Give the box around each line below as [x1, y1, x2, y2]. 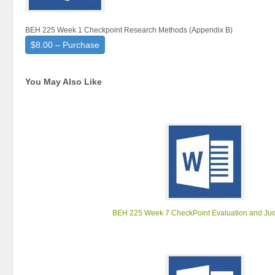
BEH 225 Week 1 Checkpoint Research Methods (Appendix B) [25, 26, 233, 34]
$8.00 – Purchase [31, 40, 99, 50]
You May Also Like [25, 77, 102, 87]
